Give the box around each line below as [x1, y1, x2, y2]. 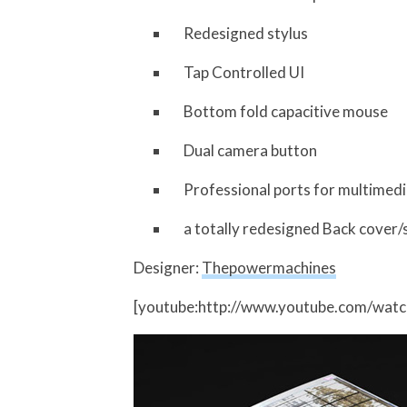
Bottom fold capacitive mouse [184, 102, 388, 121]
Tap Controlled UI [184, 63, 304, 82]
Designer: [134, 258, 202, 277]
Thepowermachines [202, 258, 336, 277]
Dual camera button [184, 141, 317, 160]
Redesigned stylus [184, 24, 308, 43]
